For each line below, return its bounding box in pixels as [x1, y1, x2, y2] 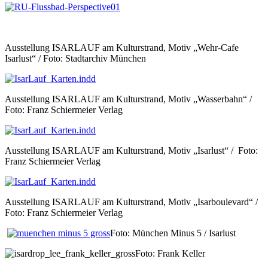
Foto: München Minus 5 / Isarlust [110, 227, 236, 238]
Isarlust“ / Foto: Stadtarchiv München [5, 53, 146, 63]
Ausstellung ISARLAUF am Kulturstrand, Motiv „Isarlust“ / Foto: [5, 145, 258, 156]
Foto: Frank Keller [135, 248, 205, 258]
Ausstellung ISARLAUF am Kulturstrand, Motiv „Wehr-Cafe [5, 42, 239, 53]
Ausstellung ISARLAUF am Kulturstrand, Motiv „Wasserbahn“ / [5, 93, 254, 104]
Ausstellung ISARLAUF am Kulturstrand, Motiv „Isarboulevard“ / [5, 196, 260, 207]
